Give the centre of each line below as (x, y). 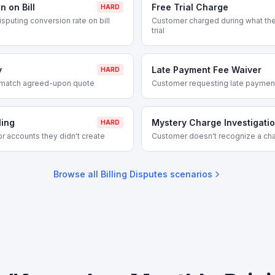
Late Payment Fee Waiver (207, 70)
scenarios (190, 174)
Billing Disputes (134, 174)
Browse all (77, 174)
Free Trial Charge (190, 7)
